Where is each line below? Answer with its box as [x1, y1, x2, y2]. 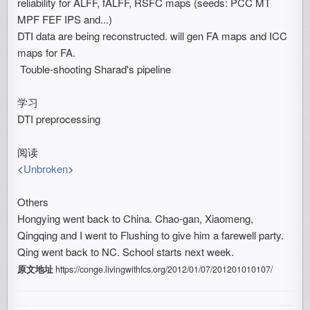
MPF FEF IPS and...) [17, 12, 113, 26]
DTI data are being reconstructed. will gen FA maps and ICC [17, 28, 288, 43]
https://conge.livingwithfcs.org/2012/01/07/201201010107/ [53, 263, 273, 275]
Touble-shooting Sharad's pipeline [17, 62, 172, 76]
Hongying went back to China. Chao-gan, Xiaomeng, [17, 211, 254, 226]
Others [17, 194, 49, 209]
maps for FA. [17, 45, 76, 60]
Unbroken [24, 161, 69, 176]
